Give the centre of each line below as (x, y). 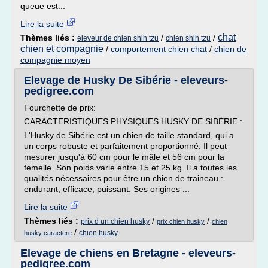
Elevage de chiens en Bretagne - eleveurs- (128, 253)
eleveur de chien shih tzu (118, 38)
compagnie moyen (55, 60)
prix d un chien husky (115, 221)
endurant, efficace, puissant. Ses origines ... (107, 189)
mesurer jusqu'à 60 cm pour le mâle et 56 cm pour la (124, 157)
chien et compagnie (62, 49)
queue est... (43, 6)
